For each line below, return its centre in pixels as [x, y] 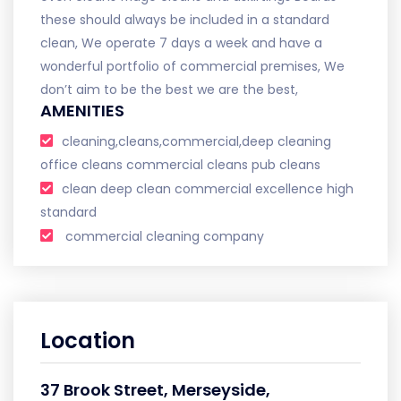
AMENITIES [82, 111]
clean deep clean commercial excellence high [208, 189]
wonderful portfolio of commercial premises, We [192, 66]
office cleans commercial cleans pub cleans [180, 165]
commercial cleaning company [163, 236]
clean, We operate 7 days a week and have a [181, 43]
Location [88, 341]
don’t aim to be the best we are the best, [169, 90]
